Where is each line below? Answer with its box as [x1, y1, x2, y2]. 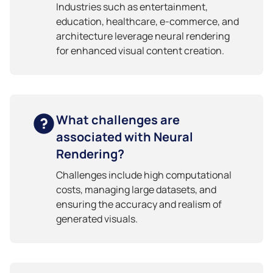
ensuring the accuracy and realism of [56, 197, 222, 211]
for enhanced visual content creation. [56, 43, 224, 57]
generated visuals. [56, 211, 138, 225]
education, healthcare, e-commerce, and [56, 14, 239, 28]
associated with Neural [56, 128, 193, 145]
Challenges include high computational [56, 168, 232, 182]
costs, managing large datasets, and [56, 182, 216, 196]
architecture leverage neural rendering [56, 29, 230, 43]
